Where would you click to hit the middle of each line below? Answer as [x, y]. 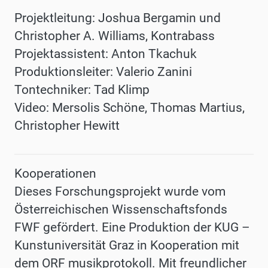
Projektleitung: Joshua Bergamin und [118, 18]
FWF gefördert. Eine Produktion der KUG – [132, 228]
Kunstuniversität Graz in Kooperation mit [127, 246]
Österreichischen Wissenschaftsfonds [121, 210]
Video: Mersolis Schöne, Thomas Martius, [130, 108]
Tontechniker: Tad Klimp [82, 90]
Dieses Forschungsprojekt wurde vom [120, 192]
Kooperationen [55, 174]
